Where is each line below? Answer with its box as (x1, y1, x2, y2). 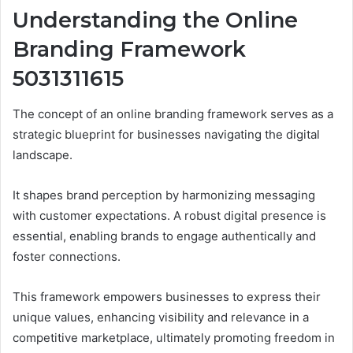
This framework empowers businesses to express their (13, 288, 321, 304)
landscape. (13, 147, 72, 162)
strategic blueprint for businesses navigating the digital (13, 126, 320, 142)
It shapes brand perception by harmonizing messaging (13, 187, 315, 203)
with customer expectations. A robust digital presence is (13, 207, 326, 223)
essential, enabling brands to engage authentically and (13, 228, 316, 243)
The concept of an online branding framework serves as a (13, 106, 333, 121)
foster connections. (13, 248, 121, 264)
